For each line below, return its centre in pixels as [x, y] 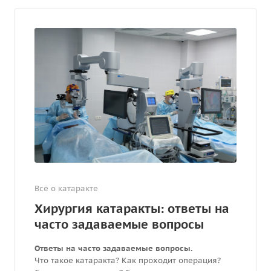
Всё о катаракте [66, 188]
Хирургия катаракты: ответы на [132, 208]
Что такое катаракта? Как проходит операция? [129, 260]
